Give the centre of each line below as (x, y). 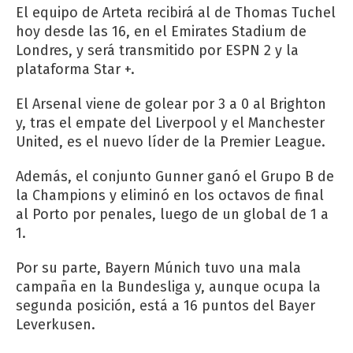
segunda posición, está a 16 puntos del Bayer (165, 305)
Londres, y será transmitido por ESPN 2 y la (157, 50)
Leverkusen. (56, 324)
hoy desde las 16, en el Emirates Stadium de (161, 31)
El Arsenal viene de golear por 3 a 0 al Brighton (171, 104)
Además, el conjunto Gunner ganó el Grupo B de (175, 176)
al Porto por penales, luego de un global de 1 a (172, 214)
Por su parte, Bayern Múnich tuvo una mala (158, 268)
